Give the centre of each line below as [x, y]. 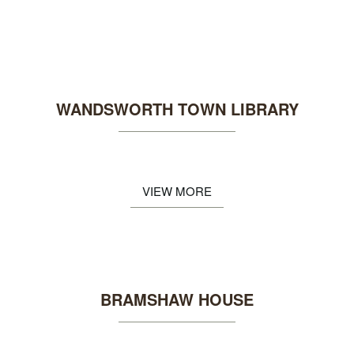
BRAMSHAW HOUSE [177, 299]
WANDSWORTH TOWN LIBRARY [177, 109]
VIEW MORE [177, 191]
